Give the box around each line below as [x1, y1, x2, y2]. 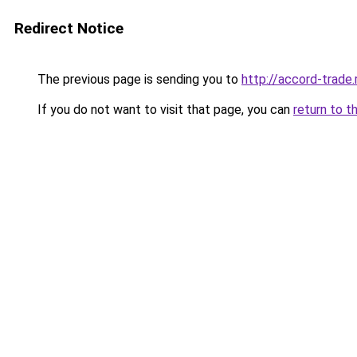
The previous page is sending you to [34, 72, 241, 87]
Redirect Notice [14, 19, 124, 37]
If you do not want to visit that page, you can [34, 102, 293, 117]
